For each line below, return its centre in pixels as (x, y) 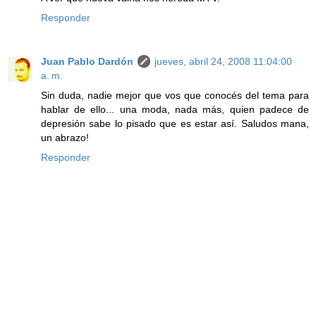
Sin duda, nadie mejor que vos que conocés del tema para (175, 95)
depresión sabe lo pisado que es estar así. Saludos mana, (175, 123)
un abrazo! (65, 137)
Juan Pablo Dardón (87, 61)
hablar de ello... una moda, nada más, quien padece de (175, 109)
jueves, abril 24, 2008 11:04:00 (223, 61)
